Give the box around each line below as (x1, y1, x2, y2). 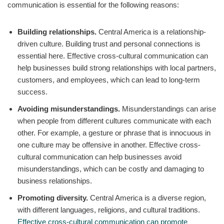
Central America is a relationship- (96, 27, 206, 36)
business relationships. (17, 176, 92, 185)
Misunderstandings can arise (120, 104, 216, 113)
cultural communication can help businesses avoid (17, 152, 181, 161)
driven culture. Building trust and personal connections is (17, 39, 200, 48)
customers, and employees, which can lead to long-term (17, 75, 200, 84)
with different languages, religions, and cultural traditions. (17, 205, 200, 214)
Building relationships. (17, 27, 96, 36)
